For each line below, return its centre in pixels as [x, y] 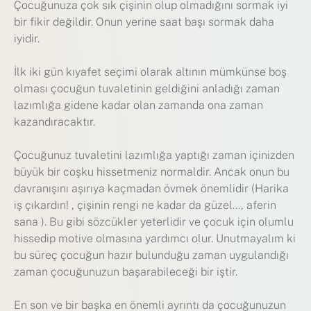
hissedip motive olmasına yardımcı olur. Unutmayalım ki [155, 239]
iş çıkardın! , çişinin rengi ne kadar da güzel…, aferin [145, 205]
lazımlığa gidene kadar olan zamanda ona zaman [138, 106]
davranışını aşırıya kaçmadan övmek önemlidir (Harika [151, 189]
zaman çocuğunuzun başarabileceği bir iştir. [126, 272]
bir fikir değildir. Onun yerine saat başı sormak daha [144, 22]
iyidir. [27, 39]
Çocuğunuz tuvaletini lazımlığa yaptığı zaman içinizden [154, 155]
